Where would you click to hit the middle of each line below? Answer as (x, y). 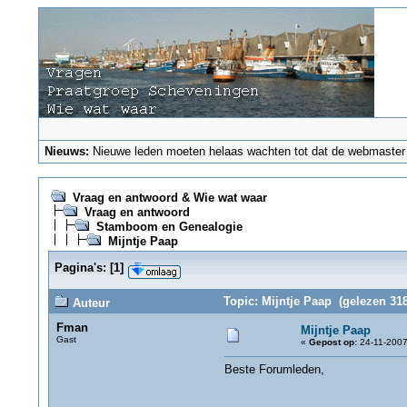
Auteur (89, 303)
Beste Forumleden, (274, 369)
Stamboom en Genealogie (169, 227)
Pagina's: (80, 268)
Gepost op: (333, 342)
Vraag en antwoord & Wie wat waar (169, 198)
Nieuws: (67, 151)
